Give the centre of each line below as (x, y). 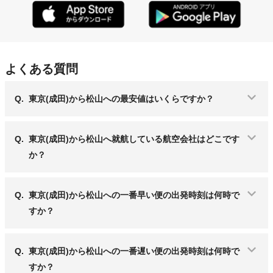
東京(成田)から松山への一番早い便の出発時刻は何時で (134, 195)
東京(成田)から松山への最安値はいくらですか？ (121, 98)
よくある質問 (41, 69)
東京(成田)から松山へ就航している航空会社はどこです (134, 139)
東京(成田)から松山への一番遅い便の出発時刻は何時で (134, 251)
